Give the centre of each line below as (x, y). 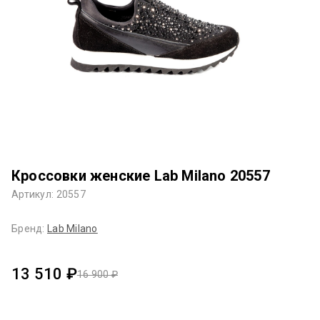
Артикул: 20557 (49, 194)
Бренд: (29, 228)
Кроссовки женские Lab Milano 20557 (141, 175)
